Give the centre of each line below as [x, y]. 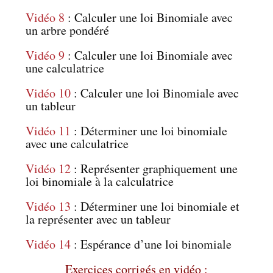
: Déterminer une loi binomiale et [155, 206]
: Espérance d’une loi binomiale [151, 244]
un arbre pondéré [68, 30]
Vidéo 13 [48, 206]
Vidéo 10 [48, 93]
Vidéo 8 [45, 17]
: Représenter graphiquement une [154, 168]
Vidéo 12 [48, 168]
